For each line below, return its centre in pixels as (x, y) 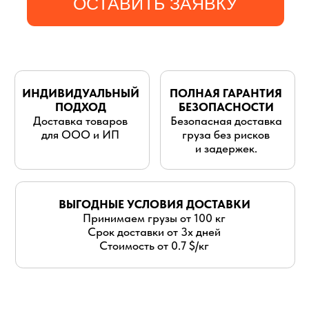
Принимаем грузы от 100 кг (110, 67)
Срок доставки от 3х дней (110, 77)
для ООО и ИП (57, 8)
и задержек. (161, 18)
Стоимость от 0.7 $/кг (110, 87)
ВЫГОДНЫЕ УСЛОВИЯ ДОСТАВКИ (110, 57)
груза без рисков (161, 8)
